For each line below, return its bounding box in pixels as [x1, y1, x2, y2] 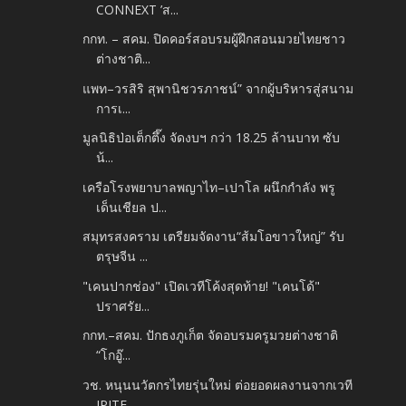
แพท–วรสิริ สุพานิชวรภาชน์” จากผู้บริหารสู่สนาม [82, 79, 354, 97]
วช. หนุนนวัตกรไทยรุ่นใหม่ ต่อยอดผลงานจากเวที [82, 375, 353, 393]
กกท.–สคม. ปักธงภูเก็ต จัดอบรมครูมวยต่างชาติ [82, 326, 339, 344]
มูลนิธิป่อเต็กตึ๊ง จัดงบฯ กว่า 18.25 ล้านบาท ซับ [82, 129, 341, 147]
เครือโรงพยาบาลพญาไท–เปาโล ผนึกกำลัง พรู [82, 178, 336, 196]
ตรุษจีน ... [96, 247, 149, 266]
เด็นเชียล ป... [96, 198, 168, 216]
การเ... [96, 99, 131, 117]
